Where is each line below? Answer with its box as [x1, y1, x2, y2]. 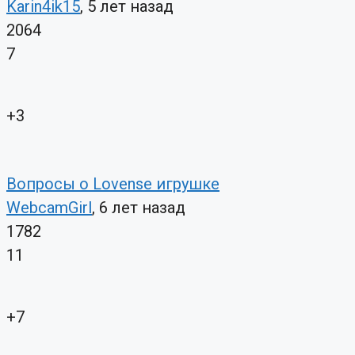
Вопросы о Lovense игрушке [6, 174, 219, 194]
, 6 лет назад [92, 198, 185, 218]
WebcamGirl [6, 198, 92, 218]
